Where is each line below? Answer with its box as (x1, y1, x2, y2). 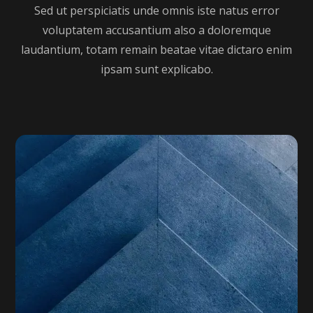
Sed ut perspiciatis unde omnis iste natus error (34, 2, 279, 18)
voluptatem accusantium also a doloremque (42, 22, 271, 38)
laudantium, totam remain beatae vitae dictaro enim (21, 41, 292, 57)
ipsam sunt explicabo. (100, 61, 213, 77)
